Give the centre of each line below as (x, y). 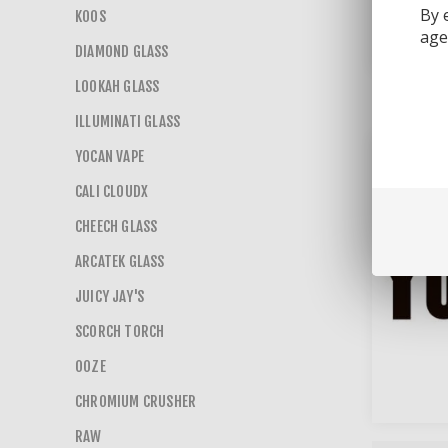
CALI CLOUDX (112, 191)
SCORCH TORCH (120, 331)
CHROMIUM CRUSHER (136, 401)
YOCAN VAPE (109, 156)
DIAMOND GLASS (122, 51)
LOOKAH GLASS (117, 86)
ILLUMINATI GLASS (128, 121)
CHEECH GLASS (116, 226)
